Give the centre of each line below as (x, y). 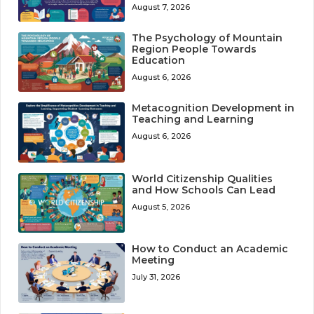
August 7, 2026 (161, 7)
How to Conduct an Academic (210, 248)
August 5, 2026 (161, 206)
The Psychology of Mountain (207, 38)
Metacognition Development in (213, 108)
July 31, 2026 (156, 277)
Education (159, 61)
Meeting (153, 260)
